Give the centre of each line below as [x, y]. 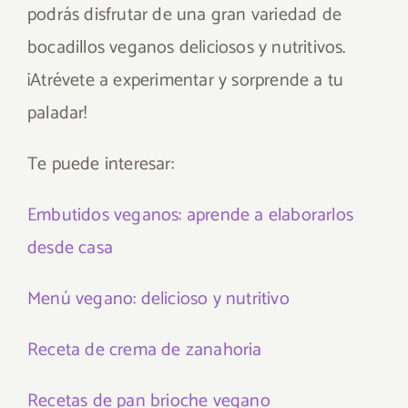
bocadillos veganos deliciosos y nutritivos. [187, 48]
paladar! [57, 113]
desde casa [70, 248]
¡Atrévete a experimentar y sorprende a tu [186, 81]
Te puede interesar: [101, 164]
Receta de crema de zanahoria [145, 350]
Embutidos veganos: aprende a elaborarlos [191, 215]
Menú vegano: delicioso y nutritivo [158, 299]
